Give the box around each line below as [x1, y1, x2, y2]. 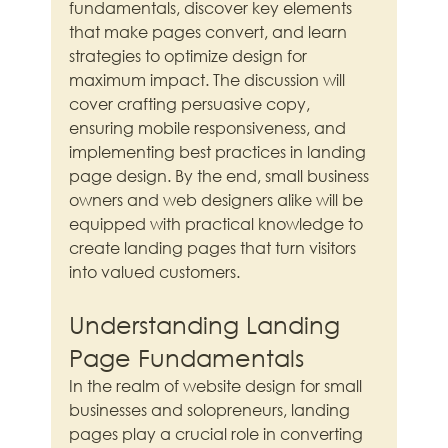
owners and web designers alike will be [69, 189, 368, 211]
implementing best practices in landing [69, 141, 371, 163]
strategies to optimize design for [69, 45, 312, 67]
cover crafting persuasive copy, [69, 93, 315, 115]
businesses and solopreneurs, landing [69, 399, 355, 421]
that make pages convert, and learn [69, 21, 352, 43]
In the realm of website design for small [69, 375, 367, 397]
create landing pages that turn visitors [69, 237, 361, 259]
